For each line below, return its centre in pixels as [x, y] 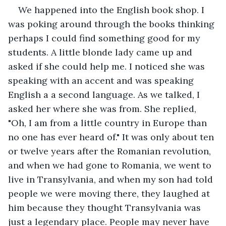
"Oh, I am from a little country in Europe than [109, 123]
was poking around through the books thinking [112, 24]
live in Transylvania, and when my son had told [112, 179]
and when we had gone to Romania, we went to [111, 165]
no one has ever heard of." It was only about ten [112, 137]
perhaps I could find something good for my [105, 38]
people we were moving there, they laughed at [110, 193]
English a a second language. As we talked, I [105, 94]
